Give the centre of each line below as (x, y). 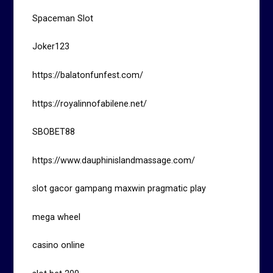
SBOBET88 (54, 132)
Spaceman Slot (63, 18)
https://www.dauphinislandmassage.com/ (114, 160)
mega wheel (57, 217)
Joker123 (51, 47)
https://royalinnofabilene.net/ (90, 104)
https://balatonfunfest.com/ (88, 75)
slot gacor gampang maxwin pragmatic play (119, 189)
